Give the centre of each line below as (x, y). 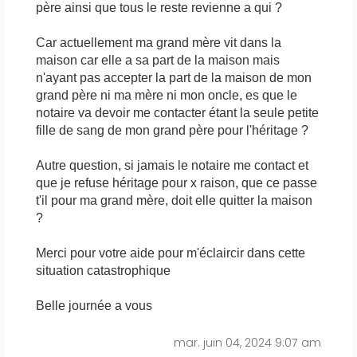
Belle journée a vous (94, 306)
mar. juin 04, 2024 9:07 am (247, 343)
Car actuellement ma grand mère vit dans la (159, 43)
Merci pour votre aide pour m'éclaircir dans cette (171, 253)
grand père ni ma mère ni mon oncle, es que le (167, 96)
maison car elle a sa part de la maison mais (158, 61)
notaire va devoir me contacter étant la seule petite (177, 113)
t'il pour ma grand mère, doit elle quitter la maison (174, 201)
